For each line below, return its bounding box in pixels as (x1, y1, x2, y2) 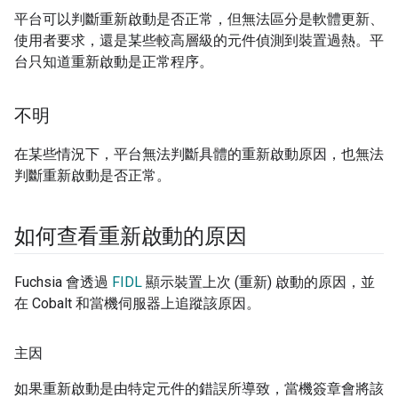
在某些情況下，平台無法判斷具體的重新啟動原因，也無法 (14, 146, 384, 163)
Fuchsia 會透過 (14, 274, 112, 291)
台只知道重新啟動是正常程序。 (14, 53, 213, 71)
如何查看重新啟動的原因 (14, 224, 247, 250)
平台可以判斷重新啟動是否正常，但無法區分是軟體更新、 (14, 11, 384, 28)
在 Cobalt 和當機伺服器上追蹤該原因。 (14, 295, 260, 313)
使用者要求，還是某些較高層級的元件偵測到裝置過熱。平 (14, 32, 384, 50)
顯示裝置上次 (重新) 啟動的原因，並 (142, 274, 375, 291)
